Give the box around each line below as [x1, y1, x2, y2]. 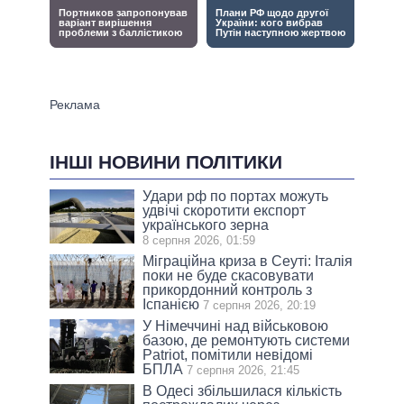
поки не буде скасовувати [142, 268, 315, 284]
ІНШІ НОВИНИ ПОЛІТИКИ [50, 151, 282, 172]
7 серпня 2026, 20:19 [203, 298, 317, 313]
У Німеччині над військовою [142, 318, 329, 335]
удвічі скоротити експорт [142, 203, 307, 219]
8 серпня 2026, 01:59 [142, 234, 256, 248]
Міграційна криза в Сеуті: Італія [142, 253, 353, 270]
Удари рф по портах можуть [142, 188, 329, 205]
